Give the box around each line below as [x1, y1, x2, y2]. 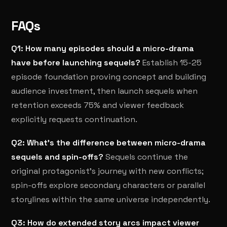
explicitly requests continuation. [11, 114, 138, 125]
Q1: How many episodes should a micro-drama [11, 43, 195, 54]
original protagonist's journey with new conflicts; [11, 166, 204, 176]
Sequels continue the [103, 152, 188, 162]
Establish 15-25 [140, 57, 202, 68]
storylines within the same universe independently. [11, 194, 211, 205]
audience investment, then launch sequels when [11, 86, 198, 96]
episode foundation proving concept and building [11, 71, 207, 82]
